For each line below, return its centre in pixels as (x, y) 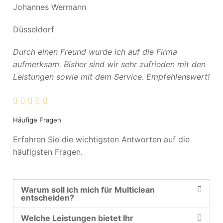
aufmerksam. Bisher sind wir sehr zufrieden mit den (109, 64)
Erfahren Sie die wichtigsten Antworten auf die (101, 139)
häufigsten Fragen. (48, 152)
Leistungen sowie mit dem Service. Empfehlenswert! (111, 77)
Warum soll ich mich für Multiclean (88, 190)
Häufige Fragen (37, 120)
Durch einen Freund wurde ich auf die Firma (95, 52)
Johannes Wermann (50, 7)
